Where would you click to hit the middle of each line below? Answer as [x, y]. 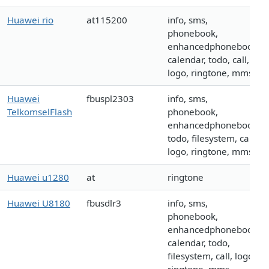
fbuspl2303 [110, 99]
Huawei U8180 [39, 203]
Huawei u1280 [38, 177]
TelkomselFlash [40, 112]
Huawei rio [30, 20]
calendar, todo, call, [208, 60]
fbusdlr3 [104, 203]
